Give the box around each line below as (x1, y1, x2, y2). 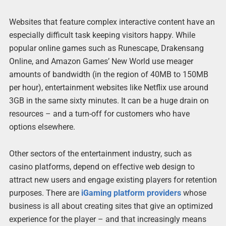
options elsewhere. (9, 122, 75, 132)
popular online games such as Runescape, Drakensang (9, 43, 204, 53)
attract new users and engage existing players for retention (9, 175, 217, 185)
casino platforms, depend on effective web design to (9, 162, 195, 172)
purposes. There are (9, 188, 81, 198)
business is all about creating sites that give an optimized (9, 201, 213, 211)
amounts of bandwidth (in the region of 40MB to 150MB (9, 70, 208, 80)
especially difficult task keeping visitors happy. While (9, 30, 195, 40)
